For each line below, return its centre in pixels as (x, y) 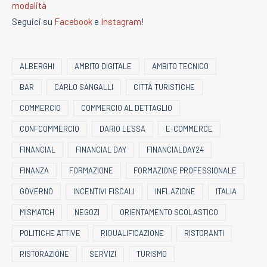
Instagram (121, 21)
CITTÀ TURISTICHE (164, 87)
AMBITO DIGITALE (103, 66)
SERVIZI (103, 254)
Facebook (73, 21)
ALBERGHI (37, 66)
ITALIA (226, 191)
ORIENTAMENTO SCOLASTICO (169, 212)
